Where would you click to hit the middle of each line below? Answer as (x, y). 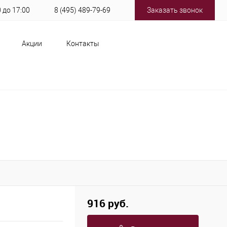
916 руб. (108, 203)
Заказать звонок (175, 10)
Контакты (83, 43)
